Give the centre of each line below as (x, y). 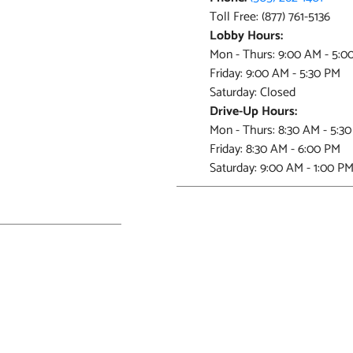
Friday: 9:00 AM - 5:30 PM (275, 74)
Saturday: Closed (253, 93)
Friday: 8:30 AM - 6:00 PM (275, 149)
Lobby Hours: (246, 36)
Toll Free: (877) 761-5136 (270, 17)
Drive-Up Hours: (253, 111)
